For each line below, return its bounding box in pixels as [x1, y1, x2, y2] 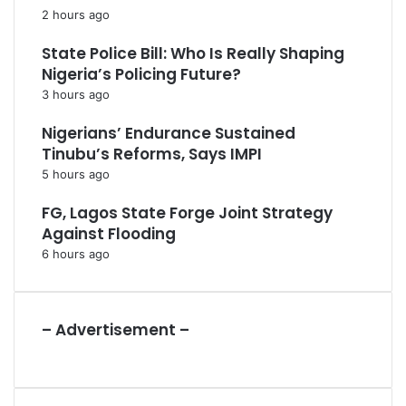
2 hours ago [42, 7, 110, 22]
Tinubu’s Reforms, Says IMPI [42, 143, 262, 165]
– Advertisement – [42, 319, 189, 341]
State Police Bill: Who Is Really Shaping [42, 43, 344, 64]
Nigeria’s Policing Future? [42, 63, 241, 85]
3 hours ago [42, 87, 110, 101]
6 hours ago [42, 246, 110, 261]
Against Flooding [42, 223, 176, 245]
